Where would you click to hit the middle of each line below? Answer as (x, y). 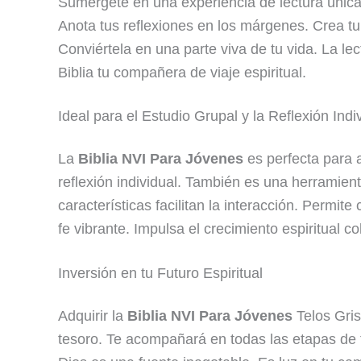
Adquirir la (93, 315)
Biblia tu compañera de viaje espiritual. (182, 72)
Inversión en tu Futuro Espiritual (160, 273)
